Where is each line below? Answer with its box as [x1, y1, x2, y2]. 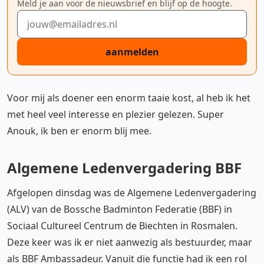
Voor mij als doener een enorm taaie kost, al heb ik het [7, 91, 250, 104]
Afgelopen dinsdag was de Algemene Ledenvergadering [7, 186, 256, 199]
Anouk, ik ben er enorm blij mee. [7, 124, 151, 137]
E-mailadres [16, 9, 69, 23]
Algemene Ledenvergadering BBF [7, 157, 242, 177]
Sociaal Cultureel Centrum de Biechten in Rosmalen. [7, 219, 237, 232]
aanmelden [105, 45, 159, 58]
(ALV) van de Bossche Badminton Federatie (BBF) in [7, 202, 232, 216]
